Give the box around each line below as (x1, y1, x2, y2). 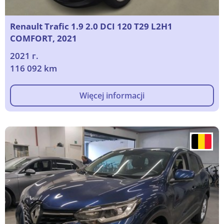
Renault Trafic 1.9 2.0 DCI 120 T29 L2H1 (10, 20, 172, 32)
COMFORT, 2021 (10, 32, 77, 44)
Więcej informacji (79, 90, 144, 101)
